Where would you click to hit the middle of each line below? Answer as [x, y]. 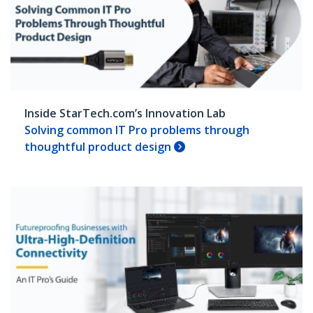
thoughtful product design [99, 146]
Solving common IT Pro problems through [137, 130]
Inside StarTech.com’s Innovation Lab [126, 113]
